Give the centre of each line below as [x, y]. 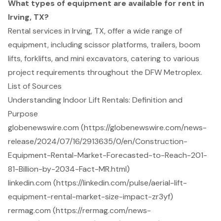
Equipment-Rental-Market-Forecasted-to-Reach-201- [108, 155]
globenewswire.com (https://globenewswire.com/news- [107, 127]
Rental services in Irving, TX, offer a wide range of [95, 31]
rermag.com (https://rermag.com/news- [79, 210]
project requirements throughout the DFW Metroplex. [105, 72]
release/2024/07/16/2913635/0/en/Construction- [98, 141]
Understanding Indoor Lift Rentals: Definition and [95, 100]
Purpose [23, 113]
